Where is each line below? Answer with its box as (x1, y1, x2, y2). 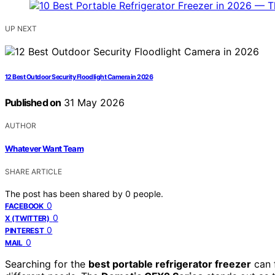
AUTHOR (5, 120, 36, 130)
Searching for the (5, 258, 88, 271)
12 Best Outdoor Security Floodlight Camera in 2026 (5, 72, 153, 81)
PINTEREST (5, 226, 44, 236)
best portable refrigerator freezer (88, 258, 251, 271)
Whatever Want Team (5, 144, 84, 154)
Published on (5, 96, 61, 109)
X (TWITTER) (5, 214, 50, 223)
